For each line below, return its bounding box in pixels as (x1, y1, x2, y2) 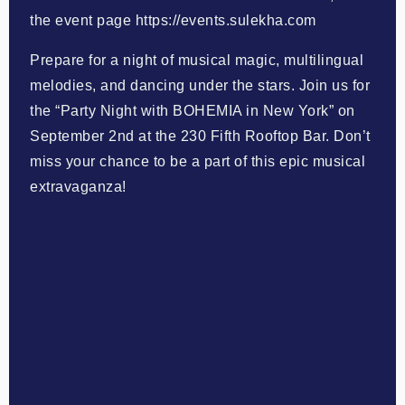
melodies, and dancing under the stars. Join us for (30, 77, 371, 93)
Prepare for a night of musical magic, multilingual (30, 52, 364, 68)
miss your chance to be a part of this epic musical (30, 153, 366, 169)
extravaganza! (30, 178, 127, 194)
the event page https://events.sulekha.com (30, 12, 316, 28)
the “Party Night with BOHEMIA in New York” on (30, 102, 355, 118)
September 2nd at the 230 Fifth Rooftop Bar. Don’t (30, 127, 371, 144)
